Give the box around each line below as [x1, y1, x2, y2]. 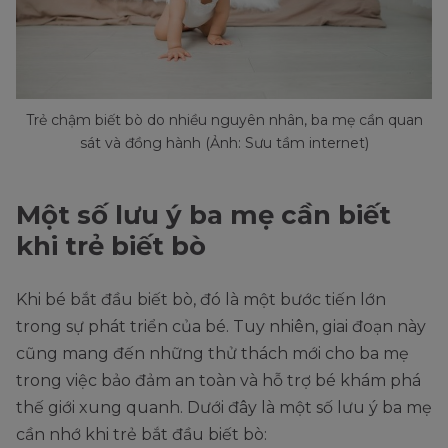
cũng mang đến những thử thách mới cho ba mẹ [16, 344, 409, 364]
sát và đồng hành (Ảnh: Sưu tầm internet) [79, 134, 369, 153]
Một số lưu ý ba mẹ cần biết [16, 199, 391, 232]
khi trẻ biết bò [16, 230, 206, 263]
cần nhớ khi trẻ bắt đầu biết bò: [16, 425, 267, 445]
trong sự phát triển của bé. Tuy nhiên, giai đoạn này [16, 317, 426, 337]
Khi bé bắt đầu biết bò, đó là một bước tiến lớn [16, 290, 386, 310]
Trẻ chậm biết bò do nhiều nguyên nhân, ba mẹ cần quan [25, 111, 423, 130]
